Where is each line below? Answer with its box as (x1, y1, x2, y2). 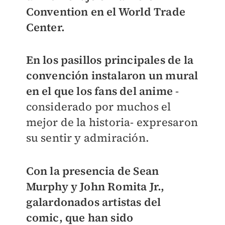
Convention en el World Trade (26, 4, 186, 19)
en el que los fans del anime (26, 83, 173, 98)
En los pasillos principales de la (26, 52, 194, 67)
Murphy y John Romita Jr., (26, 179, 165, 194)
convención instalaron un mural (26, 68, 198, 83)
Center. (26, 20, 65, 35)
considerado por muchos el (26, 99, 171, 114)
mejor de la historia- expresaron (26, 115, 198, 130)
